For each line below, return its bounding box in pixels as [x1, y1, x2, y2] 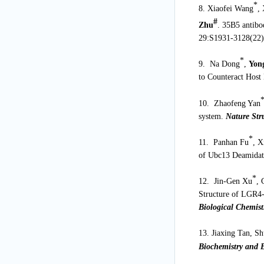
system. [198, 111, 226, 121]
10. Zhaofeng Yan [198, 98, 260, 108]
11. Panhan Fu [198, 137, 249, 147]
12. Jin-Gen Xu [198, 177, 252, 186]
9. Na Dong [198, 60, 240, 69]
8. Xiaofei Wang [198, 4, 253, 13]
